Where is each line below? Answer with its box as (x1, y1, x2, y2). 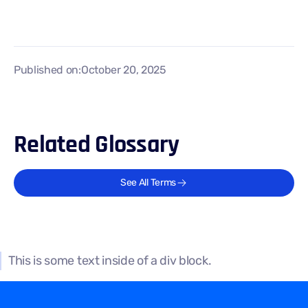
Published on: (14, 63, 81, 76)
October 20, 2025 (80, 63, 166, 76)
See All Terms (120, 177, 176, 188)
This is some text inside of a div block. (8, 253, 212, 268)
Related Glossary (14, 129, 179, 160)
